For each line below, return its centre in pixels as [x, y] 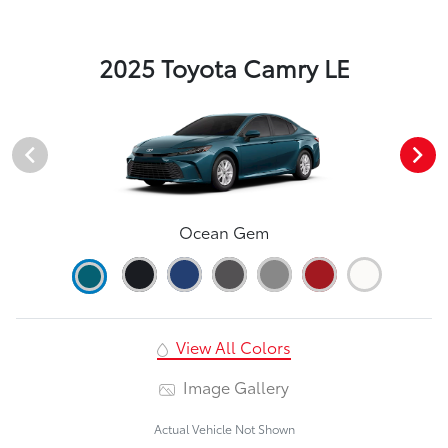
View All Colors [231, 346]
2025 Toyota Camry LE [224, 67]
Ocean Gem [224, 231]
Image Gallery [234, 386]
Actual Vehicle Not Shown [224, 428]
